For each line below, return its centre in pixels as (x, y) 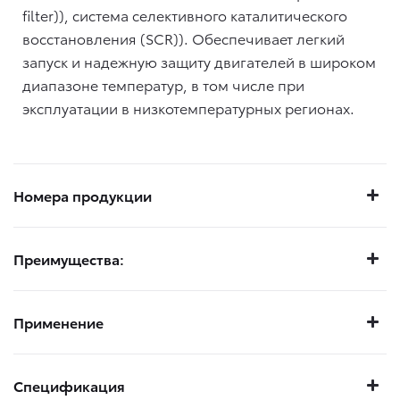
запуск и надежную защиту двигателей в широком (199, 62)
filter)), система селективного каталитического (185, 15)
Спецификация (69, 386)
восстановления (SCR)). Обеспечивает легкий (183, 38)
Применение (58, 322)
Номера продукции (83, 196)
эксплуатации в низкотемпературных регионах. (188, 108)
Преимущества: (69, 259)
